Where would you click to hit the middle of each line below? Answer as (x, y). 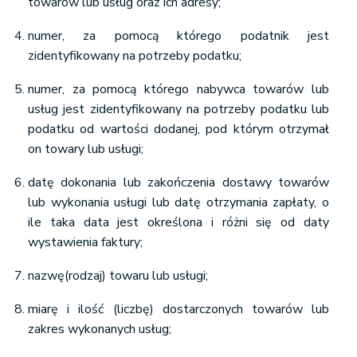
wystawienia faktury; (85, 242)
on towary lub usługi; (86, 149)
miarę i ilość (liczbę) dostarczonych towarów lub (178, 309)
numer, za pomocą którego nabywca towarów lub (178, 89)
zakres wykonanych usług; (100, 329)
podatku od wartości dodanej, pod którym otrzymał (178, 129)
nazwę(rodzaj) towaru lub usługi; (118, 276)
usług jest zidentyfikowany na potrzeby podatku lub (178, 109)
